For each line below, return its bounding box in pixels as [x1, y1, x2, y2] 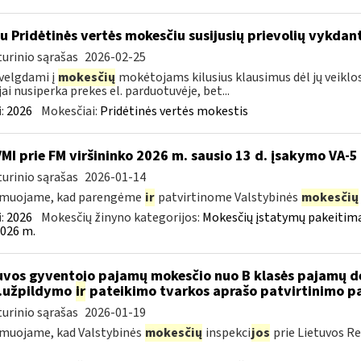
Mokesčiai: [40, 102, 100, 120]
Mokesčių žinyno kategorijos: [40, 209, 202, 226]
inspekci [202, 324, 251, 342]
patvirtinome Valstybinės [155, 189, 301, 206]
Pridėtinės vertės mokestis [99, 102, 248, 120]
